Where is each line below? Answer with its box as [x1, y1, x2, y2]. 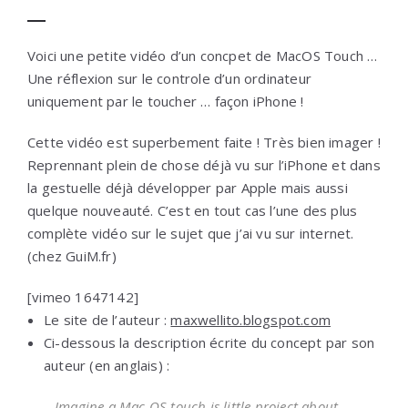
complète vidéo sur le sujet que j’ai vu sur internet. [27, 224, 354, 242]
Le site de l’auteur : [44, 311, 171, 329]
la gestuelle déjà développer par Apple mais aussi [27, 178, 348, 197]
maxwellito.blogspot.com [170, 311, 331, 329]
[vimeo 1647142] [27, 288, 138, 306]
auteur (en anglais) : [44, 356, 170, 374]
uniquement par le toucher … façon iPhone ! [27, 92, 304, 110]
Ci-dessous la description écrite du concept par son [44, 333, 375, 352]
